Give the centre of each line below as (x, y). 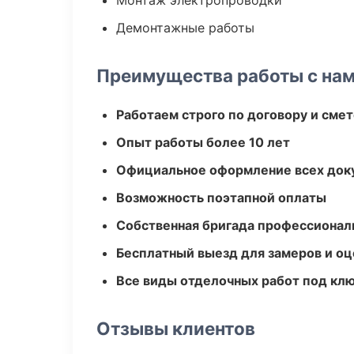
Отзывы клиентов (176, 328)
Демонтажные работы (185, 28)
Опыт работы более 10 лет (203, 142)
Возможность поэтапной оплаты (221, 198)
